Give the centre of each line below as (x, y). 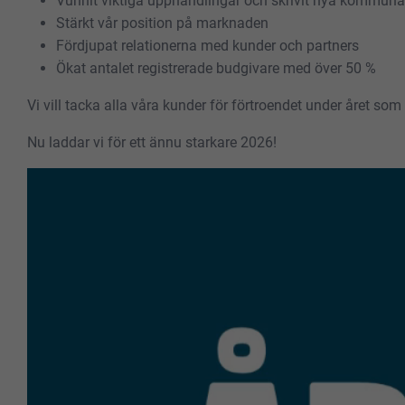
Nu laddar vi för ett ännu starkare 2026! (152, 142)
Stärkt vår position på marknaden (162, 23)
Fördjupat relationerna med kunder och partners (207, 45)
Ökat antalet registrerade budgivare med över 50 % (216, 68)
